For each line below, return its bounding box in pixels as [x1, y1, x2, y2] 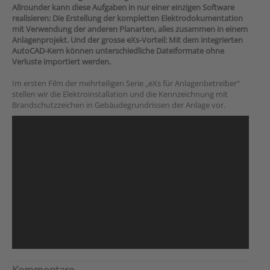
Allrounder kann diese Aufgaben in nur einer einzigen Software [12, 2, 234, 13]
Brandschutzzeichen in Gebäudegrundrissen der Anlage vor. [12, 99, 225, 110]
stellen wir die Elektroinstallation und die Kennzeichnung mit [12, 89, 228, 99]
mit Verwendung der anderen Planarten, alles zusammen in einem [12, 24, 248, 34]
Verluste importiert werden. [12, 56, 111, 67]
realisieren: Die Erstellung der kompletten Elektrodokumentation [12, 13, 243, 24]
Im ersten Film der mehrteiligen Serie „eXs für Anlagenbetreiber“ [12, 78, 240, 89]
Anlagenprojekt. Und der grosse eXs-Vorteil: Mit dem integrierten [12, 34, 243, 45]
